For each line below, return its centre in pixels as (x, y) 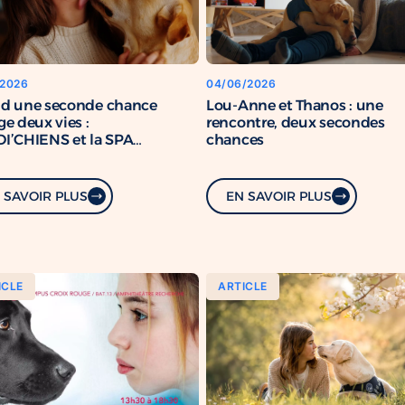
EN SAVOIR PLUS (279, 195)
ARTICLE (243, 286)
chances (235, 140)
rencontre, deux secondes (296, 122)
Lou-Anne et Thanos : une (295, 105)
